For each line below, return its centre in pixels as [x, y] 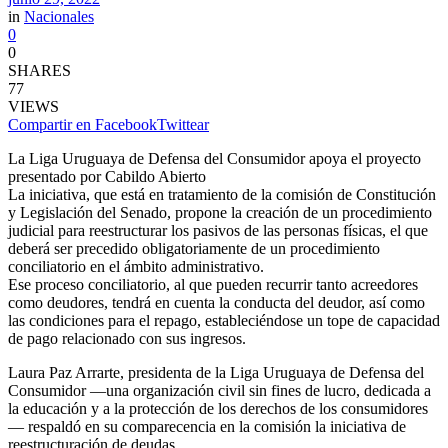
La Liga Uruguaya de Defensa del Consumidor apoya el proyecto [214, 158]
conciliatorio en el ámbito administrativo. [136, 266]
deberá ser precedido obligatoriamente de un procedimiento [194, 248]
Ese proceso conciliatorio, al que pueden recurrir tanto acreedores [213, 284]
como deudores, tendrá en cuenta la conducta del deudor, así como [216, 302]
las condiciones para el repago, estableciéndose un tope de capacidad [224, 320]
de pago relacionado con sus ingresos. [127, 338]
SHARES [39, 70]
